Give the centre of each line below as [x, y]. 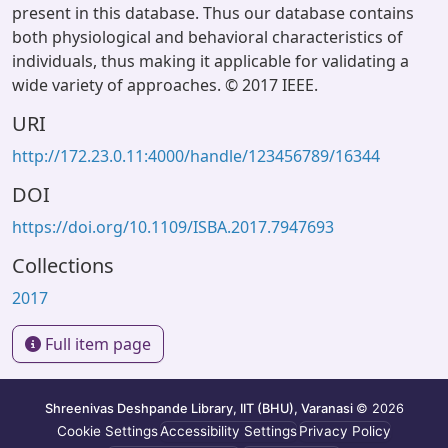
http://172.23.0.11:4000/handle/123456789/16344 [196, 156]
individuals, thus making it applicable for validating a [210, 61]
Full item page [96, 344]
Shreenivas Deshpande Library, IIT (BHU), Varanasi [200, 408]
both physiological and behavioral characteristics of [207, 37]
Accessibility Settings [228, 431]
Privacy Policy [345, 431]
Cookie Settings [107, 431]
